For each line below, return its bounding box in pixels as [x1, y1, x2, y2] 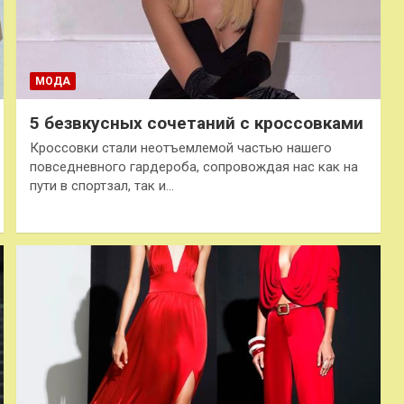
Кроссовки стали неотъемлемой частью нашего [29, 140, 332, 157]
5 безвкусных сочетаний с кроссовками [29, 113, 363, 134]
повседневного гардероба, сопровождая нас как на [29, 159, 358, 176]
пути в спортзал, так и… [29, 178, 174, 195]
